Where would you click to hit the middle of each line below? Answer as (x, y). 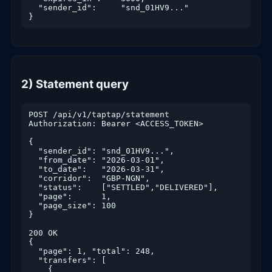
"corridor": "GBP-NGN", (89, 178)
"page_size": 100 (72, 205)
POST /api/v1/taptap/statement (99, 114)
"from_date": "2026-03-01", (97, 160)
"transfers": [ (67, 260)
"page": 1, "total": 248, (92, 251)
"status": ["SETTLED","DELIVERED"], (123, 187)
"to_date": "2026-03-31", (97, 169)
